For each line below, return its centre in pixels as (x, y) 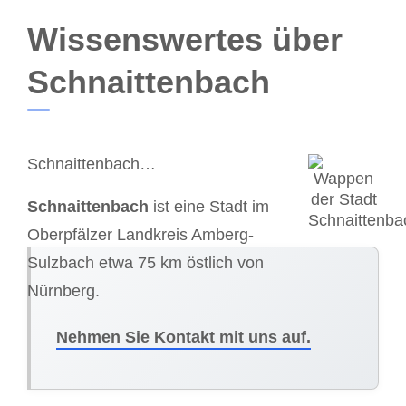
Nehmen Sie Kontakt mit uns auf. (184, 337)
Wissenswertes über (185, 40)
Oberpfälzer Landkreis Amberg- (140, 234)
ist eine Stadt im (209, 206)
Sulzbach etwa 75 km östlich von (145, 262)
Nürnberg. (63, 290)
